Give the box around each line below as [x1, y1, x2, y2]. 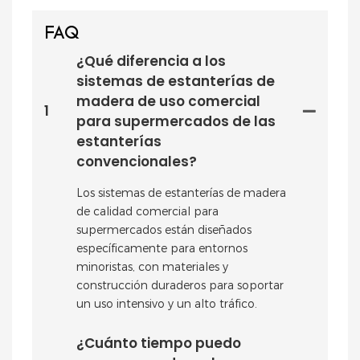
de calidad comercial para [76, 203, 219, 219]
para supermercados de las [76, 111, 276, 131]
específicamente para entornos [76, 240, 247, 256]
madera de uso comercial [76, 91, 260, 111]
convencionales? [76, 151, 197, 171]
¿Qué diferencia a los [76, 51, 226, 71]
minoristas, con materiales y [76, 259, 228, 274]
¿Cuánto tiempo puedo [76, 333, 241, 353]
